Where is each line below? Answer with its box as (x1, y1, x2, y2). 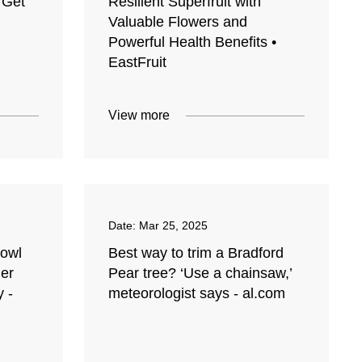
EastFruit (108, 54, 167, 71)
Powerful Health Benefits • (108, 34, 277, 51)
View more (108, 108, 170, 123)
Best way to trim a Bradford (108, 245, 284, 262)
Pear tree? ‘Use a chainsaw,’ (108, 265, 293, 282)
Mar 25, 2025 (139, 219, 208, 233)
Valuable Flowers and (108, 14, 248, 31)
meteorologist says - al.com (108, 285, 286, 302)
